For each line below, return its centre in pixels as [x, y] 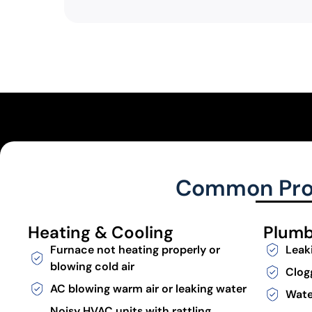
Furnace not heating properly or [135, 249]
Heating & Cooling [101, 232]
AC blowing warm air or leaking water [148, 288]
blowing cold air [92, 266]
